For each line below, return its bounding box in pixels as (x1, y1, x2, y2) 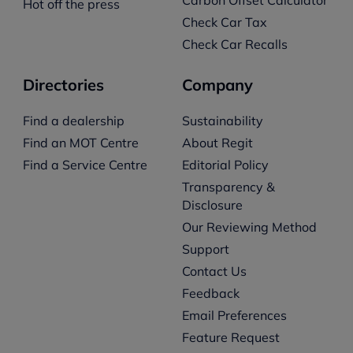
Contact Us (181, 262, 247, 279)
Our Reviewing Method (181, 218, 317, 235)
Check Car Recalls (181, 35, 288, 52)
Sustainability (181, 112, 263, 128)
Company (181, 74, 253, 95)
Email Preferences (181, 307, 287, 323)
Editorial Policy (181, 156, 269, 173)
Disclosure (181, 196, 243, 213)
